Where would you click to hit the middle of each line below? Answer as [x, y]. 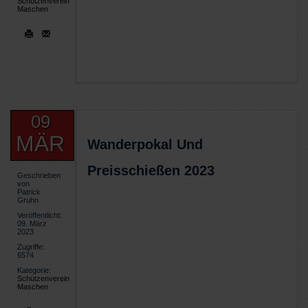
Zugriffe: [31, 247]
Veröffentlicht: [40, 215]
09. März [32, 223]
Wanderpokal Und [145, 144]
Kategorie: [34, 270]
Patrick [29, 192]
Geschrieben [39, 175]
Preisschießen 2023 [151, 170]
